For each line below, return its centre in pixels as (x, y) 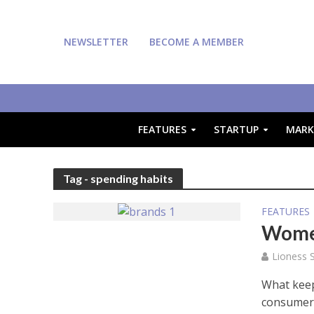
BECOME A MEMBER (196, 42)
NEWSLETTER (96, 42)
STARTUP (236, 129)
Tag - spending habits (118, 178)
